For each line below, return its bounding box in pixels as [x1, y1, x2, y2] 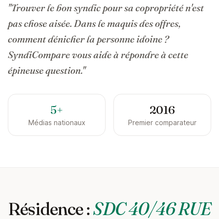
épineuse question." [8, 64, 86, 76]
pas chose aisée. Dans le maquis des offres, [8, 17, 181, 29]
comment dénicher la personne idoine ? [8, 33, 169, 45]
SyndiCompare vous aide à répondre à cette [8, 48, 188, 61]
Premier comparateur [128, 118, 197, 127]
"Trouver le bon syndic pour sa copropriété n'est [8, 1, 204, 14]
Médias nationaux [28, 118, 86, 127]
